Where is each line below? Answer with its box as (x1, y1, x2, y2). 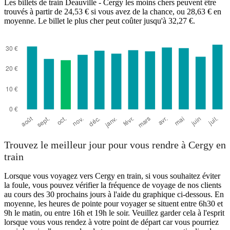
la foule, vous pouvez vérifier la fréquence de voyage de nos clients (4, 181, 221, 190)
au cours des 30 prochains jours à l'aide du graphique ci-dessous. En (4, 190, 224, 199)
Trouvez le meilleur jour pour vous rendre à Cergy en (4, 139, 226, 151)
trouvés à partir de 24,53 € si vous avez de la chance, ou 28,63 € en (4, 7, 221, 16)
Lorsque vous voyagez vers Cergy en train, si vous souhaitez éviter (4, 171, 220, 181)
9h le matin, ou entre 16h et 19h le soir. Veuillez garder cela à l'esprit (4, 208, 224, 218)
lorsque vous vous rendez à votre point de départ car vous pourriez (4, 218, 219, 227)
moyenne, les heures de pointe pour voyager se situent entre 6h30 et (4, 199, 223, 208)
